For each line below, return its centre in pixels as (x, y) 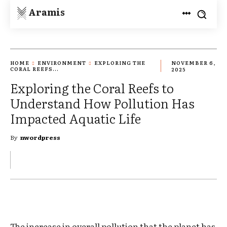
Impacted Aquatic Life (75, 118)
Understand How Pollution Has (102, 103)
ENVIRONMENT (62, 63)
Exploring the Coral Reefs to (92, 88)
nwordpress (40, 137)
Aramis (47, 12)
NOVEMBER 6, (193, 63)
